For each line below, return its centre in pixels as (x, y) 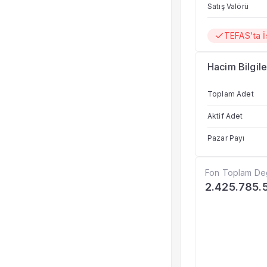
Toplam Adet (231, 94)
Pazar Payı (226, 138)
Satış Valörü (228, 6)
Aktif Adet (225, 116)
